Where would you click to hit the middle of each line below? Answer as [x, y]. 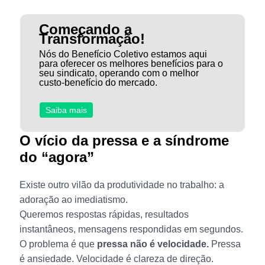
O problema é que [58, 244]
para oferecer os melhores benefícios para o [131, 64]
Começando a [85, 30]
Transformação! [92, 39]
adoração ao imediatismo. [73, 199]
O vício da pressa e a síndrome [124, 140]
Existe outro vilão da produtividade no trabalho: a [122, 185]
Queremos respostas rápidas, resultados [104, 214]
